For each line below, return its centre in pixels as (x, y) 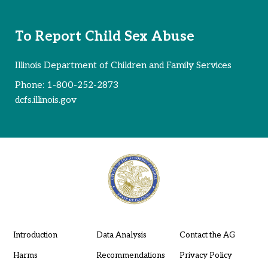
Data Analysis (121, 235)
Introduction (35, 235)
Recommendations (130, 255)
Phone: (31, 85)
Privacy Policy (205, 255)
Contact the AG (207, 235)
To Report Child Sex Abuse (105, 37)
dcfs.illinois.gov (46, 100)
